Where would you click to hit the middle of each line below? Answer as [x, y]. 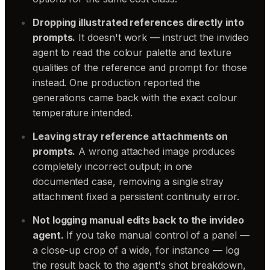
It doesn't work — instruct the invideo [162, 37]
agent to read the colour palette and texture [132, 52]
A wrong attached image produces [155, 151]
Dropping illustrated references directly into [138, 22]
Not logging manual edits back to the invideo [138, 220]
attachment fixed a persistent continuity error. [136, 196]
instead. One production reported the [117, 82]
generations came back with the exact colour [135, 97]
